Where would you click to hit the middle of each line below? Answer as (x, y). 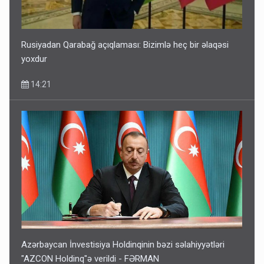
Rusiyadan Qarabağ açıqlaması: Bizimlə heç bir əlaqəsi (125, 44)
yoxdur (34, 59)
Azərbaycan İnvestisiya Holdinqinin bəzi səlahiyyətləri (123, 244)
